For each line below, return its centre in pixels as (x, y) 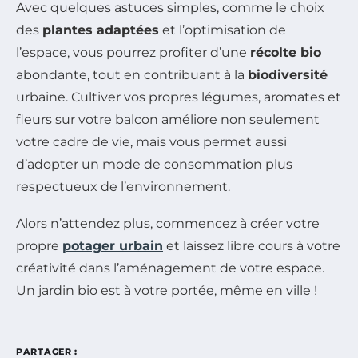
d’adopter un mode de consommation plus (154, 164)
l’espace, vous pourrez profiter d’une (133, 52)
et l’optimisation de (223, 30)
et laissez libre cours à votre (252, 245)
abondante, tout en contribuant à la (132, 74)
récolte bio (286, 52)
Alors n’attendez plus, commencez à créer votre (168, 223)
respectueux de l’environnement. (123, 186)
